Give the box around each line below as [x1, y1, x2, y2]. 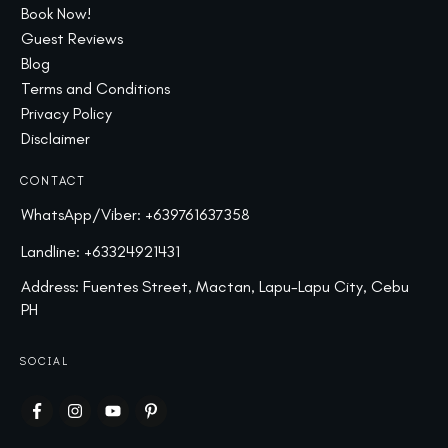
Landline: [21, 242, 84, 261]
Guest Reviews [21, 29, 123, 48]
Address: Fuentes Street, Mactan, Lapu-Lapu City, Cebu [21, 277, 409, 296]
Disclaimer [21, 129, 90, 148]
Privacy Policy [21, 104, 112, 123]
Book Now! [21, 4, 91, 23]
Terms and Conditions [21, 79, 170, 98]
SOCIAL [20, 355, 69, 368]
